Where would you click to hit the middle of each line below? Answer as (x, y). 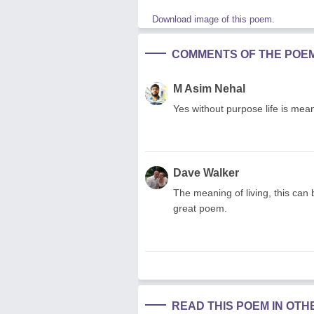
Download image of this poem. (213, 19)
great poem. (200, 208)
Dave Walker (206, 172)
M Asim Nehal (209, 88)
